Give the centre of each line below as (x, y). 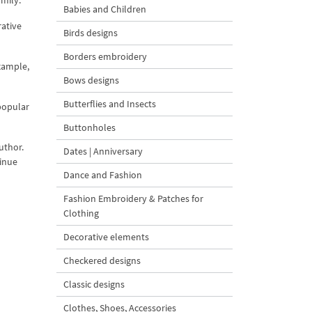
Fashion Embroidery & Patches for (133, 198)
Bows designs (91, 80)
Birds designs (91, 33)
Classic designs (94, 284)
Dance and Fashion (103, 175)
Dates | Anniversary (103, 151)
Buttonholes (89, 127)
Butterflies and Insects (110, 104)
